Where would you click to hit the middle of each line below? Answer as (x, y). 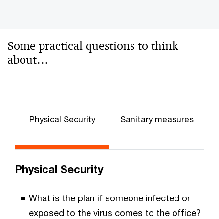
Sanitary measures (157, 120)
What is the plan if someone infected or (109, 198)
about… (28, 60)
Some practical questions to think (93, 46)
